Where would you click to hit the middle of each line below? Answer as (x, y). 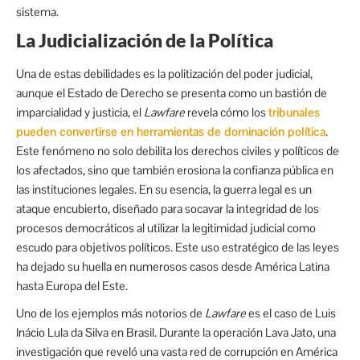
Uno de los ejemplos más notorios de (110, 313)
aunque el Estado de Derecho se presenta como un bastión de (172, 92)
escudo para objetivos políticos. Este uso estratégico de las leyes (178, 247)
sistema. (37, 11)
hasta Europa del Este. (72, 285)
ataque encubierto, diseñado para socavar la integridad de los (168, 208)
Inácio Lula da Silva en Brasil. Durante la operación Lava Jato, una (176, 332)
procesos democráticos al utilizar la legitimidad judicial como (166, 227)
